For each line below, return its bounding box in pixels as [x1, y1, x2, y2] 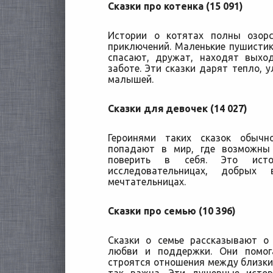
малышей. [108, 74, 154, 85]
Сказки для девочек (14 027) [108, 103, 247, 114]
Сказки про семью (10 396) [108, 205, 235, 216]
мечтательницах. [108, 176, 186, 187]
